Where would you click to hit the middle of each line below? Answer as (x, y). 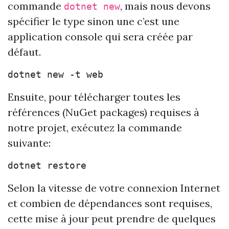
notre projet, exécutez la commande (95, 128)
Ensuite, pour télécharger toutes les (94, 97)
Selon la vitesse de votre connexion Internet (114, 188)
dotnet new (92, 7)
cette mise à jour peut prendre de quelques (112, 219)
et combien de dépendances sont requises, (110, 203)
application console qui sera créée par (100, 37)
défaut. (24, 52)
